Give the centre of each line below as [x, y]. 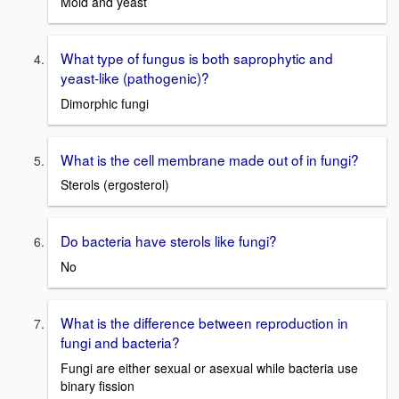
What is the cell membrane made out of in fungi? [210, 159]
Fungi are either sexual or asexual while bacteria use [209, 367]
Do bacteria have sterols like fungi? [169, 241]
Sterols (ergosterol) [115, 185]
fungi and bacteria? [120, 342]
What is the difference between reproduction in [204, 323]
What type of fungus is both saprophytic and [197, 58]
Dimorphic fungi [105, 103]
